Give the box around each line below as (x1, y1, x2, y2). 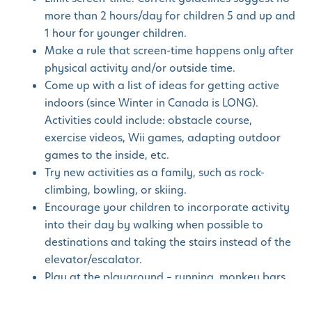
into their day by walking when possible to (45, 217, 263, 233)
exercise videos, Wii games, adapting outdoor (45, 130, 281, 146)
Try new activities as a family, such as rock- (45, 165, 265, 180)
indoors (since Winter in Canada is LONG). (45, 95, 258, 111)
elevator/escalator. (45, 252, 142, 267)
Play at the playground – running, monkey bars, (45, 270, 288, 285)
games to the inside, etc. (45, 148, 169, 163)
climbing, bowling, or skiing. (45, 182, 187, 198)
